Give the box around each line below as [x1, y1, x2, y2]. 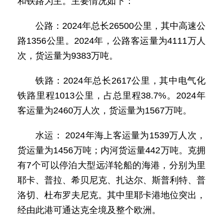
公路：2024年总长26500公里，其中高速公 [35, 21, 206, 31]
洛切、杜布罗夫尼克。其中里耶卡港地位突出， [17, 190, 206, 200]
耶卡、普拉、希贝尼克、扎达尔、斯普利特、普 [17, 175, 206, 185]
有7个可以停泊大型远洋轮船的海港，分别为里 [17, 160, 206, 170]
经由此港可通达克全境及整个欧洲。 [17, 205, 161, 215]
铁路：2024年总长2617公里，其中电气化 [35, 76, 206, 86]
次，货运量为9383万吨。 [17, 51, 118, 61]
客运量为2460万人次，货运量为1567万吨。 [17, 106, 192, 115]
